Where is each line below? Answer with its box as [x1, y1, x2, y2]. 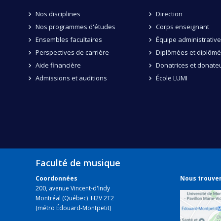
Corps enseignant [155, 22, 209, 31]
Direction [155, 9, 183, 18]
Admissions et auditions [35, 73, 107, 82]
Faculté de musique [36, 156, 120, 169]
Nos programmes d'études [35, 22, 115, 31]
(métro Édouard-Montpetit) [36, 204, 111, 213]
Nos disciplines [35, 9, 80, 18]
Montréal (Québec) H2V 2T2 [36, 194, 114, 203]
